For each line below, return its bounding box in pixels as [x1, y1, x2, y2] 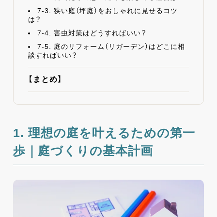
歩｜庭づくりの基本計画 [13, 144, 153, 158]
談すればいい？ [28, 51, 77, 60]
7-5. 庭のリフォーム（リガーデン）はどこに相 [37, 43, 185, 51]
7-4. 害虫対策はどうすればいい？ [37, 29, 147, 37]
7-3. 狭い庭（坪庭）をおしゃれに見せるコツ [37, 7, 178, 15]
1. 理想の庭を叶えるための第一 [13, 126, 195, 140]
